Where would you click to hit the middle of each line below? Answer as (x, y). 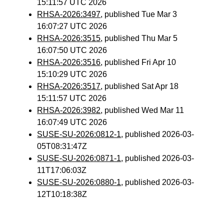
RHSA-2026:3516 (69, 62)
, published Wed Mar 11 (142, 110)
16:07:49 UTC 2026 (72, 122)
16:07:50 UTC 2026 (72, 50)
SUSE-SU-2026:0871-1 (79, 158)
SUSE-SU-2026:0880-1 (79, 182)
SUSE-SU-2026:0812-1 (79, 134)
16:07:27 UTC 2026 (72, 26)
